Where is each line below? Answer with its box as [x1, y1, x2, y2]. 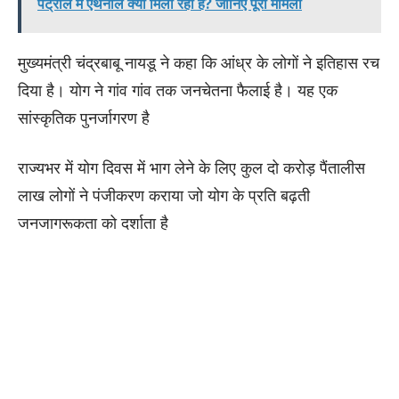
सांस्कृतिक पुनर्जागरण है [18, 106, 150, 128]
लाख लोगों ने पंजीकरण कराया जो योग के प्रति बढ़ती [18, 183, 310, 206]
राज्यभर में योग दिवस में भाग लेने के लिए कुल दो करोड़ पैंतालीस [18, 156, 365, 178]
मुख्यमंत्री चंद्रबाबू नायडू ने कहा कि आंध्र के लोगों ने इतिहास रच [18, 51, 379, 73]
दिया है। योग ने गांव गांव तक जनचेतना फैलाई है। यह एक [18, 78, 338, 101]
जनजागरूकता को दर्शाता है [18, 211, 168, 233]
